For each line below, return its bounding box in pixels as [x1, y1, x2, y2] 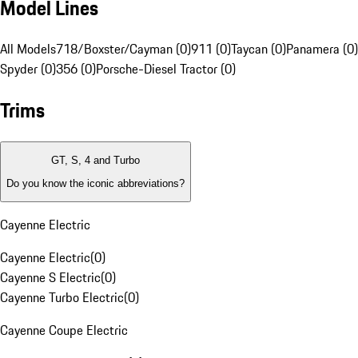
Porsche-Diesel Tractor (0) [96, 59, 236, 79]
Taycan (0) [231, 39, 286, 59]
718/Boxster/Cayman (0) [56, 39, 191, 59]
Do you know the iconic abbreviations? [6, 177, 185, 189]
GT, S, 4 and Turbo [51, 154, 140, 167]
